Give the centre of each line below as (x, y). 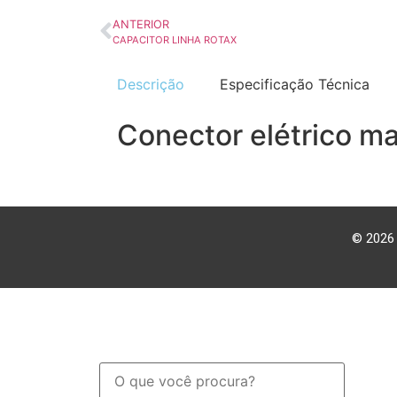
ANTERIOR (141, 24)
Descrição (151, 84)
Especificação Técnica (295, 84)
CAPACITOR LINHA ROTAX (175, 40)
